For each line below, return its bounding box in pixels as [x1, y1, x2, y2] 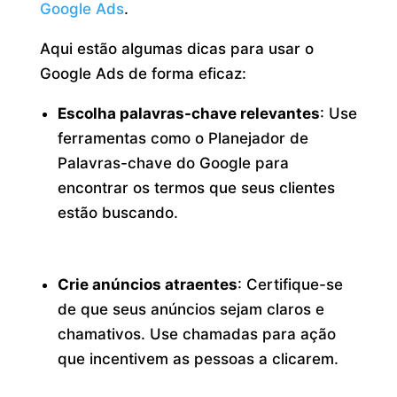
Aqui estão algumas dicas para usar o [39, 40, 314, 58]
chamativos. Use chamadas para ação [58, 324, 337, 343]
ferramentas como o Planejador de [58, 129, 309, 148]
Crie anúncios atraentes [58, 275, 238, 293]
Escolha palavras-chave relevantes [58, 105, 321, 123]
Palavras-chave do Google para [58, 154, 290, 173]
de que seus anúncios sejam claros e [58, 300, 325, 318]
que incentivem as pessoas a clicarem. [58, 349, 339, 368]
